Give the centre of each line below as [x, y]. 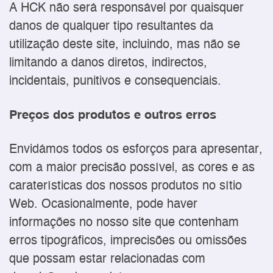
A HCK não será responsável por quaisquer [126, 9]
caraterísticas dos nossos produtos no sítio [126, 186]
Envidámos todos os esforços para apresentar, [136, 150]
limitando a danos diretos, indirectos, [108, 63]
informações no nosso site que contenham [124, 223]
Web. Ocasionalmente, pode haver [103, 205]
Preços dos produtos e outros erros [113, 116]
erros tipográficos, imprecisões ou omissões [128, 241]
